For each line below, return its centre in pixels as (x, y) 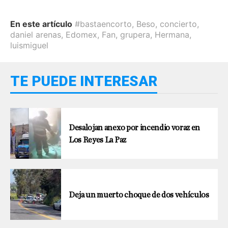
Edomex (81, 34)
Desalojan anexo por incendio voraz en (135, 127)
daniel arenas (36, 34)
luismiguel (29, 45)
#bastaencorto (103, 24)
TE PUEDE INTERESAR (84, 81)
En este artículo (41, 24)
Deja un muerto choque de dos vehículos (139, 195)
